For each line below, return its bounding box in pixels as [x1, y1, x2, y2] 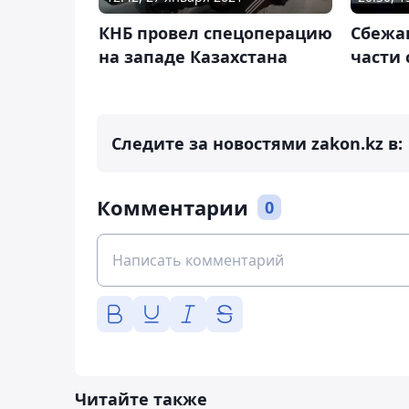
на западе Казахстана [99, 46, 288, 68]
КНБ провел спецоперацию [99, 22, 332, 45]
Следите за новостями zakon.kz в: [111, 132, 403, 155]
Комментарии [97, 194, 248, 222]
